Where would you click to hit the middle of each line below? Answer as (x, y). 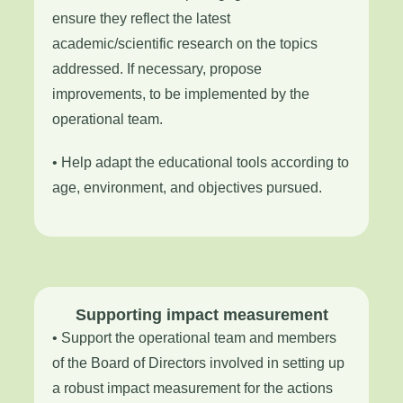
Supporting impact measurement (201, 315)
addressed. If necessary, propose (157, 69)
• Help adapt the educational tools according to (201, 162)
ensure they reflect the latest (141, 18)
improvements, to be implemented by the (181, 94)
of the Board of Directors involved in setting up (198, 363)
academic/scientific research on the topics (185, 44)
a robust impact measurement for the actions (193, 388)
